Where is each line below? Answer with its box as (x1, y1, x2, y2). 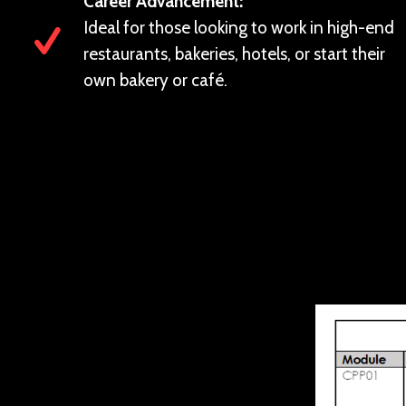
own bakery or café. (83, 70, 227, 91)
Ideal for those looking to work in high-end (83, 17, 394, 38)
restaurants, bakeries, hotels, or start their (83, 43, 385, 64)
